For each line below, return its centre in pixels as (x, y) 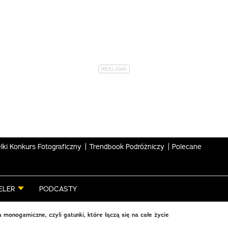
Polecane (187, 146)
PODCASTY (58, 189)
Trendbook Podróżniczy (127, 146)
